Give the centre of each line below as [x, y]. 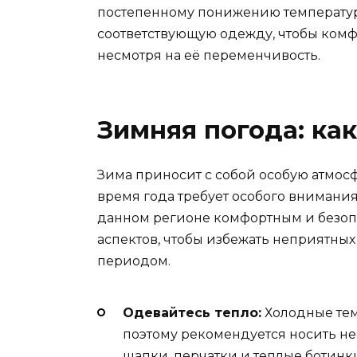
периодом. [134, 261]
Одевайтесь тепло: [192, 313]
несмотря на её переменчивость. [209, 55]
